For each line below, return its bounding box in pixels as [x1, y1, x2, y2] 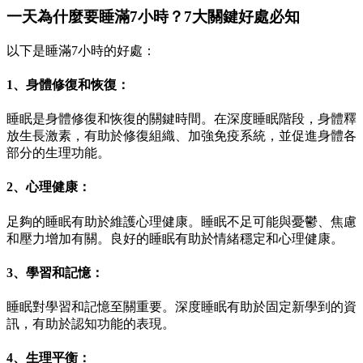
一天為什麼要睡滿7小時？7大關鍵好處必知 [6, 7, 300, 25]
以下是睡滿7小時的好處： [6, 43, 156, 58]
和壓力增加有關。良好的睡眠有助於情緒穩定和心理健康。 [6, 231, 344, 246]
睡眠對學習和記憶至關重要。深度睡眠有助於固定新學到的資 [6, 300, 357, 314]
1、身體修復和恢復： [6, 77, 130, 92]
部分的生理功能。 [6, 146, 110, 160]
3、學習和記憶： [6, 265, 104, 280]
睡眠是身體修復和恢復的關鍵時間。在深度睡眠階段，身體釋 [6, 112, 357, 126]
